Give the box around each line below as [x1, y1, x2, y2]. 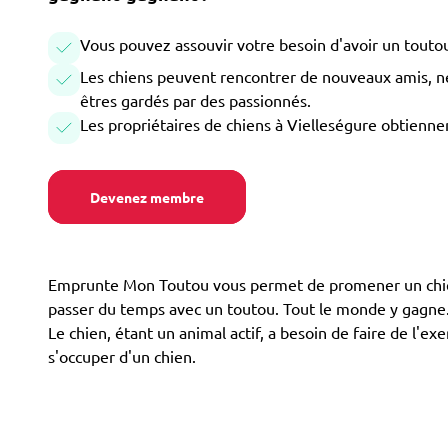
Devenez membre [90, 188, 204, 206]
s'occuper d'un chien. [48, 346, 196, 366]
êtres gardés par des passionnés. [80, 90, 311, 110]
